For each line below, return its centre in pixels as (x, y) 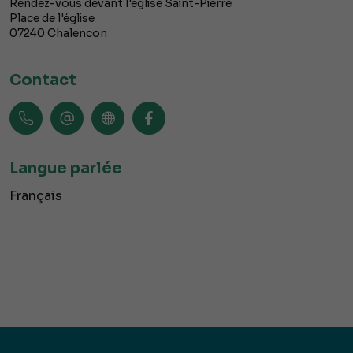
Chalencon (77, 33)
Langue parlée (66, 169)
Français (36, 196)
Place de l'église (52, 19)
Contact (43, 80)
